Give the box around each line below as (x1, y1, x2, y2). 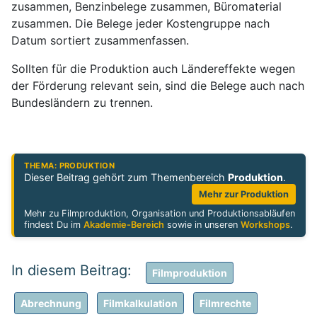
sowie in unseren (164, 219, 241, 230)
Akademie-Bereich (83, 219, 165, 230)
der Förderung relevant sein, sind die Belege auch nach (11, 79, 304, 93)
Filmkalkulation (103, 296, 178, 309)
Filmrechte (200, 296, 251, 309)
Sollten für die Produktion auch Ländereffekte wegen (11, 62, 295, 76)
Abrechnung (21, 296, 81, 309)
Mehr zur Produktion (199, 189, 289, 200)
